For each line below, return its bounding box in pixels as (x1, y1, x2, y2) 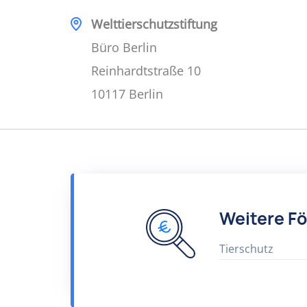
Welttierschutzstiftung (91, 16, 217, 32)
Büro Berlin (91, 39, 157, 56)
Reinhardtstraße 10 (91, 62, 201, 79)
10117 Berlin (91, 86, 163, 102)
